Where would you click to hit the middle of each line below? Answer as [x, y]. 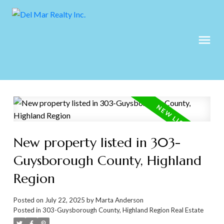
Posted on [29, 200]
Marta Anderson [119, 200]
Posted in [27, 210]
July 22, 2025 [65, 200]
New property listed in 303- [97, 142]
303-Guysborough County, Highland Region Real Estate [123, 210]
